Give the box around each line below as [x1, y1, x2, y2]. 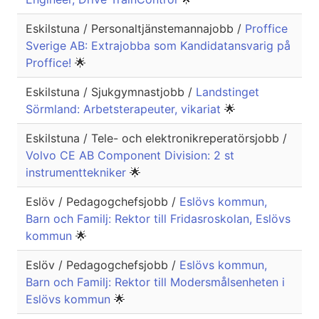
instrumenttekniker [26, 165, 130, 180]
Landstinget [196, 85, 259, 100]
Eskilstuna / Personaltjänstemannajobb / [26, 21, 245, 36]
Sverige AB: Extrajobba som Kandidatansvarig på [26, 38, 291, 53]
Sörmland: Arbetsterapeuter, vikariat [26, 102, 224, 117]
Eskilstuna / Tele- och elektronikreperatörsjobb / [26, 131, 287, 146]
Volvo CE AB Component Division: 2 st [26, 148, 234, 163]
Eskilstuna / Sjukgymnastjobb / [26, 85, 196, 100]
